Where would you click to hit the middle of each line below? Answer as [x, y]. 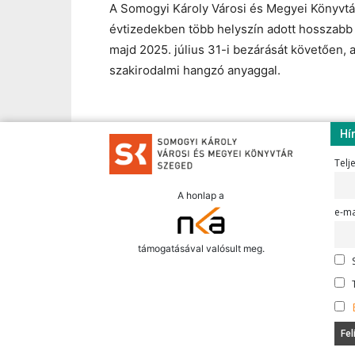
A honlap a [201, 195]
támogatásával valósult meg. [201, 249]
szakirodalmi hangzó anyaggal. [195, 70]
